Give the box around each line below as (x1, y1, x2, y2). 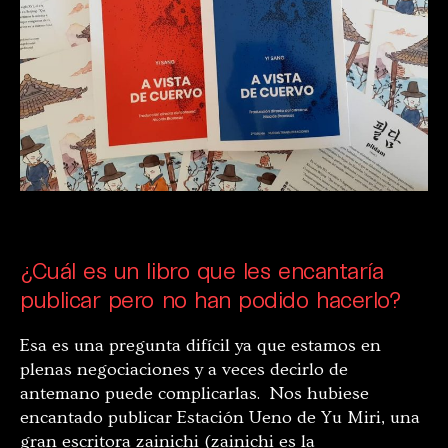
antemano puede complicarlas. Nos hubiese (20, 383, 369, 404)
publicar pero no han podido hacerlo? (20, 285, 402, 313)
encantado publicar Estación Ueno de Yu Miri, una (20, 407, 420, 428)
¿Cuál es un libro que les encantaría (20, 256, 384, 284)
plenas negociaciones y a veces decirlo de (20, 359, 348, 380)
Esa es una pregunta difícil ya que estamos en (20, 335, 381, 356)
